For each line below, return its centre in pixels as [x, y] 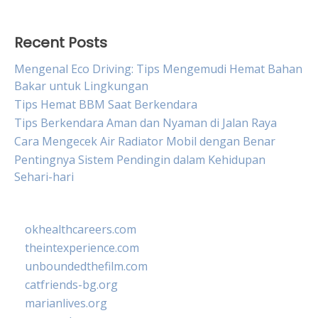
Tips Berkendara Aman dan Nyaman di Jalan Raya [146, 123]
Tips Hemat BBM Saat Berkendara [106, 104]
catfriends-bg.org [71, 285]
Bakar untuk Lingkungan [81, 86]
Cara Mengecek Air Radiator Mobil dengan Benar [145, 141]
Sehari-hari [44, 177]
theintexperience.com [82, 248]
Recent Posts [61, 43]
